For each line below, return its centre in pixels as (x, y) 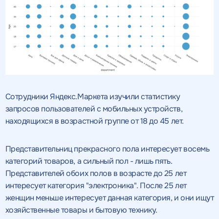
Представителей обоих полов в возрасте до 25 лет (96, 173)
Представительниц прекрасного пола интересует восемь (107, 149)
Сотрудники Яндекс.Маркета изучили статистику (93, 96)
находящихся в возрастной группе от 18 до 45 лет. (94, 121)
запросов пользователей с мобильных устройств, (94, 109)
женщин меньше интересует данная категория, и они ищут (109, 197)
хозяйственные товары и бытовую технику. (81, 210)
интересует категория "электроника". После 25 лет (96, 185)
